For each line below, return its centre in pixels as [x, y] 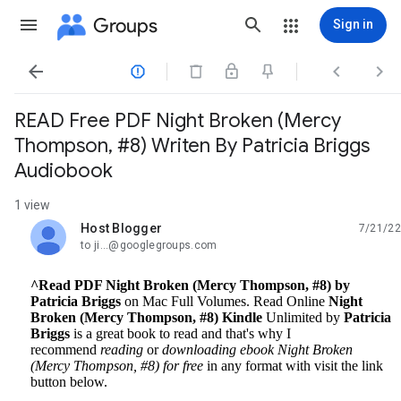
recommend [65, 350]
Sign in [353, 24]
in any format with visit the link [295, 366]
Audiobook [64, 171]
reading [122, 350]
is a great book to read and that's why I [180, 333]
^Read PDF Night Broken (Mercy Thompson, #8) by [190, 285]
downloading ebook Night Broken [257, 350]
